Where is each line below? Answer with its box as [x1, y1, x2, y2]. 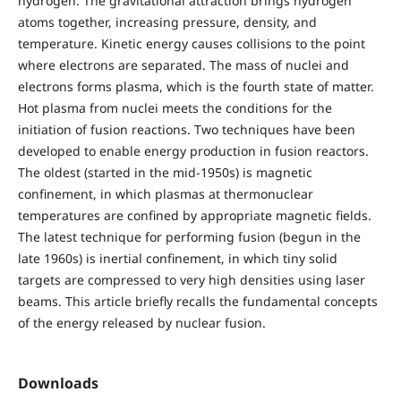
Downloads [17, 372, 98, 393]
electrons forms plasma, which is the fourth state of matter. [17, 77, 374, 95]
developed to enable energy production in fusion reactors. [17, 141, 369, 159]
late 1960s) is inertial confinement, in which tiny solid [17, 249, 337, 267]
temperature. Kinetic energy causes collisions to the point [17, 34, 365, 52]
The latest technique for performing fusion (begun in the [17, 227, 361, 245]
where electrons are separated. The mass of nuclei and [17, 55, 349, 73]
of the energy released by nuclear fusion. [17, 313, 266, 331]
